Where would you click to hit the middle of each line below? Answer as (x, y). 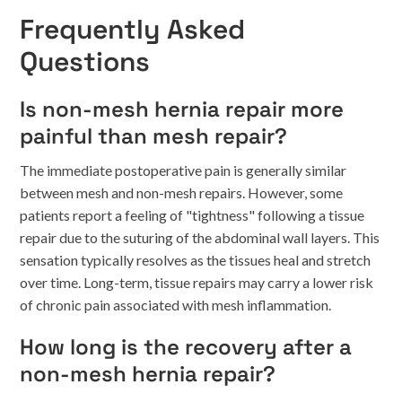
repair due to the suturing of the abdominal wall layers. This (200, 237)
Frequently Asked (133, 29)
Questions (85, 61)
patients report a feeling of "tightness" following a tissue (192, 215)
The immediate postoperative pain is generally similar (184, 170)
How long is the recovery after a (186, 347)
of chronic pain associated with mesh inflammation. (176, 305)
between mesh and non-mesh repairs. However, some (182, 192)
